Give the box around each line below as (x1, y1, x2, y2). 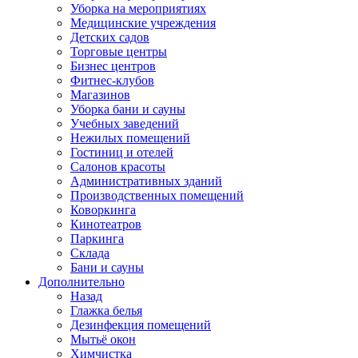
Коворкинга (70, 203, 136, 217)
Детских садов (70, 30, 149, 44)
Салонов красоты (70, 160, 165, 173)
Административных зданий (70, 174, 222, 188)
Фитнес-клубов (70, 74, 154, 87)
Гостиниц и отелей (70, 145, 173, 159)
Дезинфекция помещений (70, 318, 211, 332)
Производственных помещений (70, 189, 244, 202)
